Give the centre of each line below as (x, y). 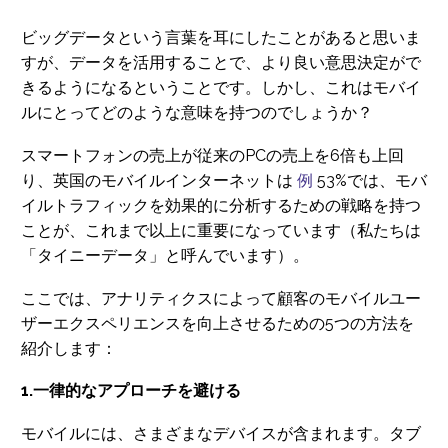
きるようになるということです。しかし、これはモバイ (221, 88)
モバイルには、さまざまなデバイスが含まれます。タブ (221, 433)
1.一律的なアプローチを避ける (131, 391)
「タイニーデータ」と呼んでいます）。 (165, 255)
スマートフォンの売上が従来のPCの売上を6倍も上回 (212, 155)
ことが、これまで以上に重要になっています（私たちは (221, 230)
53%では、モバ (370, 180)
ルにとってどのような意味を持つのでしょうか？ (197, 113)
